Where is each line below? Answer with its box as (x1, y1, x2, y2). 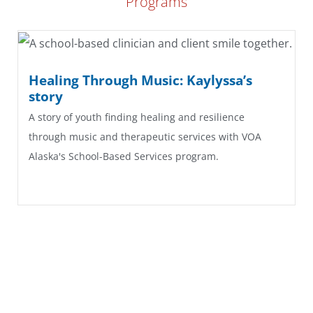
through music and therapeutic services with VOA (29, 129, 261, 143)
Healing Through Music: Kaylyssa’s (29, 70, 252, 89)
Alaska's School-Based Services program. (29, 149, 219, 163)
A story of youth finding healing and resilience (29, 110, 245, 124)
